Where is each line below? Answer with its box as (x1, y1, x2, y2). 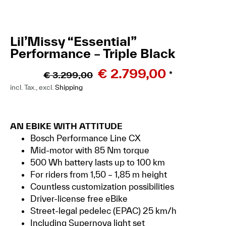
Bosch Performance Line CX (30, 133, 141, 143)
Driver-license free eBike (30, 193, 128, 203)
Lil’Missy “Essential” (10, 33, 136, 48)
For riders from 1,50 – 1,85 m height (30, 169, 167, 179)
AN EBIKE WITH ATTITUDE (10, 121, 123, 131)
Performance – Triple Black (10, 45, 175, 61)
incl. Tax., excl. (10, 83, 55, 91)
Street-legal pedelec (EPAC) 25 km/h (30, 205, 177, 215)
